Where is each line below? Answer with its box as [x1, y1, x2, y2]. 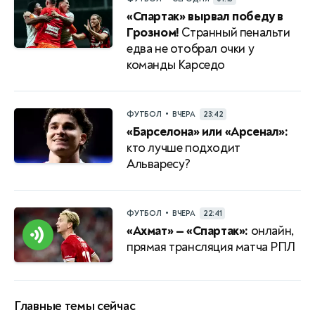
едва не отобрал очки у [127, 41, 255, 58]
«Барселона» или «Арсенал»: [127, 124, 288, 141]
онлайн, [248, 223, 294, 240]
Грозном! [127, 25, 179, 41]
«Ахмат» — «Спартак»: [127, 223, 248, 240]
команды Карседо [127, 57, 225, 74]
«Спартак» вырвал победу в [127, 8, 284, 25]
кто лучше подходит [127, 140, 240, 157]
